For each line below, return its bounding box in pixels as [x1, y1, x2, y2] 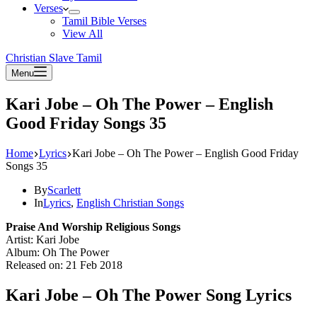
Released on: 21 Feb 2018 [6, 258, 122, 271]
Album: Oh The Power [6, 246, 109, 258]
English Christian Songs [76, 196, 184, 209]
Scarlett [47, 183, 81, 196]
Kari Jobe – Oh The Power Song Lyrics [6, 285, 292, 304]
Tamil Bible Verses [62, 15, 146, 27]
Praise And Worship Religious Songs [6, 220, 180, 233]
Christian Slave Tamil [6, 52, 102, 64]
